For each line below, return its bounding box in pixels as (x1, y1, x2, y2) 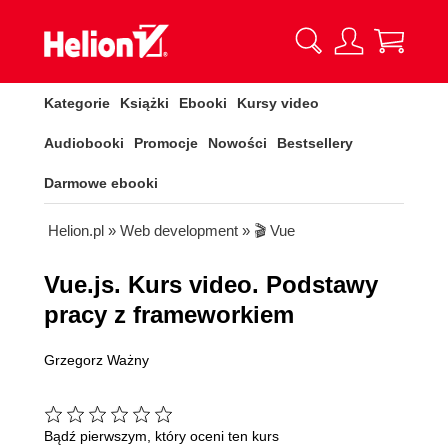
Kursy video (237, 95, 319, 111)
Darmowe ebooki (44, 175, 158, 191)
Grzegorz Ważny (44, 352, 149, 368)
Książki (120, 95, 169, 111)
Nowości (208, 135, 267, 151)
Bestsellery (277, 135, 353, 151)
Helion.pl (48, 222, 104, 239)
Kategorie (44, 95, 110, 111)
